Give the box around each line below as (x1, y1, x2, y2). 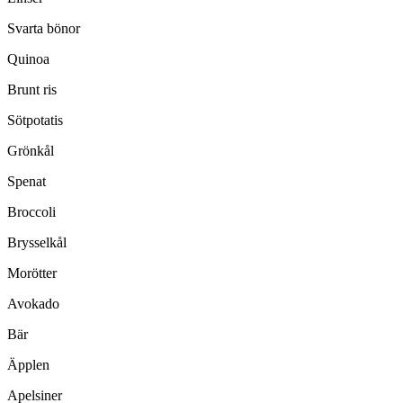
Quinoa (7, 51, 49, 67)
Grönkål (7, 143, 54, 159)
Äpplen (7, 357, 49, 373)
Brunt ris (7, 82, 57, 98)
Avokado (7, 296, 59, 312)
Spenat (7, 174, 46, 190)
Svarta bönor (7, 21, 80, 37)
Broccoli (7, 204, 56, 220)
